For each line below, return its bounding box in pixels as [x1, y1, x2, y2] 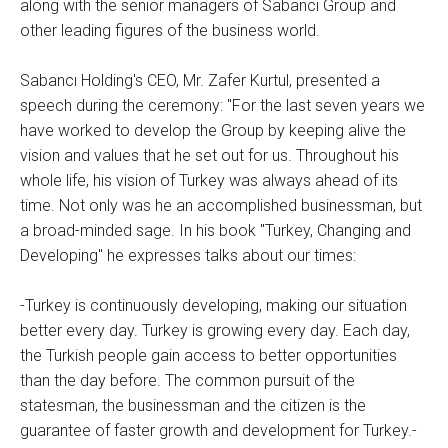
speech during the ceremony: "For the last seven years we [20, 96, 425, 116]
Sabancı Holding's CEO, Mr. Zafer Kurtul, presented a [20, 71, 380, 91]
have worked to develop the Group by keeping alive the [20, 121, 406, 141]
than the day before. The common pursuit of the [20, 371, 355, 391]
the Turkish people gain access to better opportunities [20, 346, 397, 366]
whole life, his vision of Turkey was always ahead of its [20, 171, 398, 191]
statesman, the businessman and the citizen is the [20, 396, 366, 416]
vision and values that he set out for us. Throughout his [20, 146, 399, 166]
